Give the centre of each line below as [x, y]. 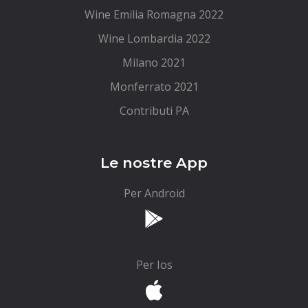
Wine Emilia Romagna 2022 [154, 14]
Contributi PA [154, 111]
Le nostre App [154, 163]
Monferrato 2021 [154, 87]
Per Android [157, 193]
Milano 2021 [154, 63]
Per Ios [154, 265]
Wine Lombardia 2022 [154, 38]
